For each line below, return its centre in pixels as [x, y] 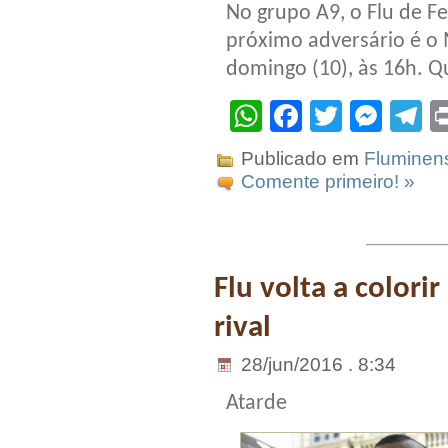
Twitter [389, 116]
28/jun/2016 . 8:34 [316, 364]
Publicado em [300, 158]
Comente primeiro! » [328, 181]
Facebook [373, 116]
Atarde [256, 404]
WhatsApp [336, 116]
